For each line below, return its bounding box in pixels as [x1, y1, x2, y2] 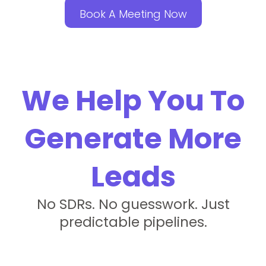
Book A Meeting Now [79, 7, 187, 21]
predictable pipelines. [59, 213, 207, 232]
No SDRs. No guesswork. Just [36, 195, 230, 214]
